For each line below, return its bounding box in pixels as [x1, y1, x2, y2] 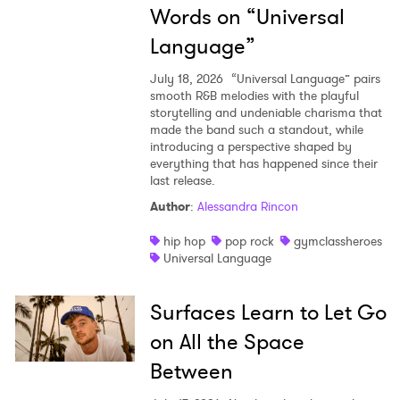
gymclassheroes [293, 232, 382, 251]
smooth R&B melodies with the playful [149, 87, 359, 105]
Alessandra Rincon [196, 197, 298, 216]
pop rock [224, 232, 274, 251]
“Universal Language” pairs [227, 70, 380, 88]
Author [149, 197, 190, 216]
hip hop [162, 232, 205, 251]
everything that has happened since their [149, 154, 378, 173]
